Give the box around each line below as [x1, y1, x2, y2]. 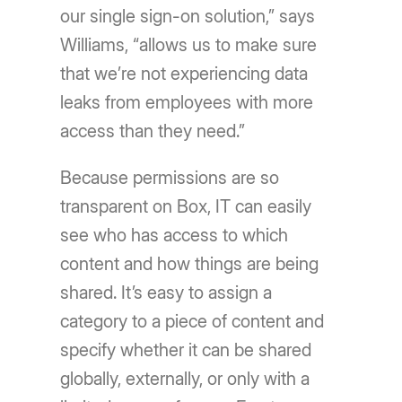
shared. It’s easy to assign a [60, 281, 273, 303]
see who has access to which [60, 223, 289, 246]
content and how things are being [60, 252, 319, 275]
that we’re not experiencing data [60, 62, 309, 84]
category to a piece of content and [60, 310, 325, 332]
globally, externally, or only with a [60, 367, 310, 389]
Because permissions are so [60, 166, 280, 188]
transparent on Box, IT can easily [60, 195, 312, 217]
